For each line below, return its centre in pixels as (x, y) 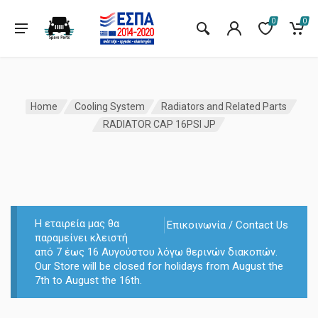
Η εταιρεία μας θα (77, 224)
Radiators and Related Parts (224, 107)
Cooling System (109, 107)
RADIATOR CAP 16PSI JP (159, 125)
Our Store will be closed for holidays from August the (159, 267)
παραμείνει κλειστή (81, 238)
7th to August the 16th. (88, 281)
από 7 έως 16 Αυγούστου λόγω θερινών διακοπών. (156, 252)
